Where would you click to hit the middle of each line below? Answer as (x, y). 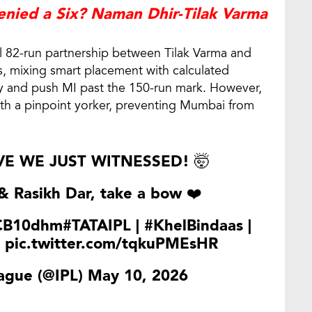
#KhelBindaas (194, 226)
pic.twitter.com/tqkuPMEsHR (111, 244)
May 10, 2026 (138, 276)
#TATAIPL (97, 226)
